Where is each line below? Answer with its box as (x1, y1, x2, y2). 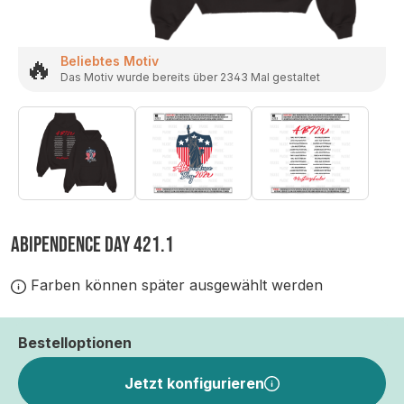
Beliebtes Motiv (60, 53, 159, 69)
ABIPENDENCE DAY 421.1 (11, 232, 174, 259)
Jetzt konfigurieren (124, 374, 265, 393)
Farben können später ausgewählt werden (25, 276, 323, 295)
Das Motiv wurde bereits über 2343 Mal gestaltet (60, 70, 320, 85)
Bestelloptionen (18, 334, 132, 353)
